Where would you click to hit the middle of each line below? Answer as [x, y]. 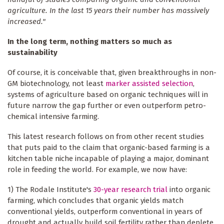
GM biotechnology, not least [56, 84]
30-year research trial [130, 190]
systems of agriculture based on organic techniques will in [108, 95]
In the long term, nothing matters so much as [90, 42]
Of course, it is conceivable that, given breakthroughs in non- [112, 73]
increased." [26, 22]
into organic [189, 190]
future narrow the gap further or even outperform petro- [107, 106]
